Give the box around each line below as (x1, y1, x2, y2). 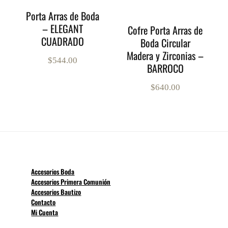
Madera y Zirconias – (127, 48, 204, 64)
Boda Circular (140, 35, 190, 51)
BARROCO (147, 61, 184, 76)
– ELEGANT (42, 21, 83, 37)
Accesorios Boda (31, 166, 75, 177)
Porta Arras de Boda (25, 8, 99, 24)
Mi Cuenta (31, 207, 59, 218)
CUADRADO (41, 34, 84, 49)
